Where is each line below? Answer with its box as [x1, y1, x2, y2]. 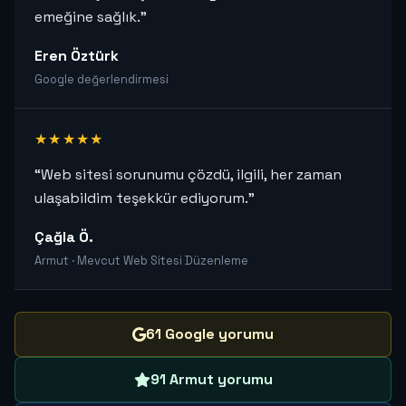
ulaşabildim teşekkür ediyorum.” [34, 188, 255, 208]
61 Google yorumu [146, 324, 274, 344]
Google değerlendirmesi [34, 72, 169, 88]
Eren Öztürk [34, 46, 119, 66]
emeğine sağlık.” [34, 7, 147, 27]
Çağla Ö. [34, 227, 93, 247]
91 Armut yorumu [150, 370, 273, 390]
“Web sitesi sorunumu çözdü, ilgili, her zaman [34, 165, 342, 185]
